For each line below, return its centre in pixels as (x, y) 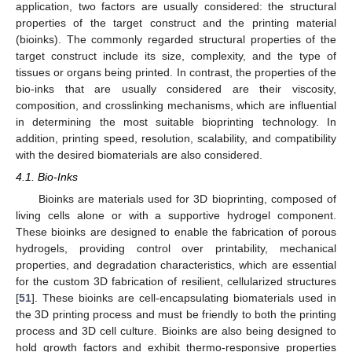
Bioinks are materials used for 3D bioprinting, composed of (187, 198)
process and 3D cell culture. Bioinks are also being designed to (176, 330)
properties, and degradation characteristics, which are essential (176, 264)
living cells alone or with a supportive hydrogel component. (176, 215)
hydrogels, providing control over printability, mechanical (176, 248)
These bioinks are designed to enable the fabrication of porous (176, 231)
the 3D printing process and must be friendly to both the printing (176, 314)
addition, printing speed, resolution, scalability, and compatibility (176, 138)
